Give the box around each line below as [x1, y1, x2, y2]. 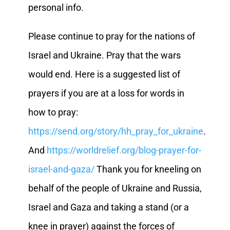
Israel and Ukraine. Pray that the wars [28, 49, 181, 61]
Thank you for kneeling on [94, 163, 201, 175]
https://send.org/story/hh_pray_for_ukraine [28, 125, 203, 137]
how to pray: [28, 106, 78, 118]
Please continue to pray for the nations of [28, 30, 195, 42]
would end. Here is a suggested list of [28, 68, 180, 80]
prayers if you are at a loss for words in [28, 87, 184, 99]
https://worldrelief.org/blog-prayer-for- [46, 144, 201, 156]
